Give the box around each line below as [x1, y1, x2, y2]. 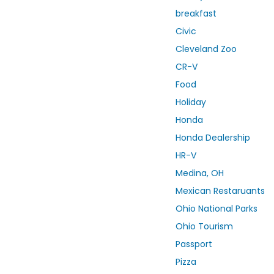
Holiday [176, 96, 206, 109]
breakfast [176, 7, 217, 20]
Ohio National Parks [176, 202, 257, 215]
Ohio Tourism [176, 220, 233, 233]
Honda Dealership [176, 131, 250, 144]
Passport [176, 238, 212, 251]
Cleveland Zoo [176, 43, 237, 56]
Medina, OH [176, 167, 224, 180]
